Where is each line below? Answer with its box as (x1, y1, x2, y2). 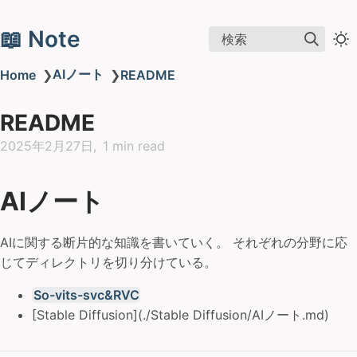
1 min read (103, 138, 165, 154)
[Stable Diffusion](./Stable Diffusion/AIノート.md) (32, 307, 329, 323)
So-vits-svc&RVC (33, 287, 139, 303)
